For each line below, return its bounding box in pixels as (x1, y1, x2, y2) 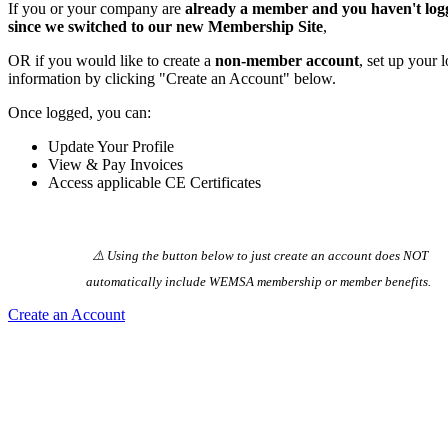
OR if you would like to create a (8, 51, 215, 69)
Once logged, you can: (8, 103, 151, 121)
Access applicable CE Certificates (48, 173, 261, 191)
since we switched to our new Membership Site (8, 17, 323, 35)
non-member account (215, 51, 359, 69)
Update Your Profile (48, 137, 174, 155)
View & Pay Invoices (48, 155, 183, 173)
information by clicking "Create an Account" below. (8, 69, 336, 87)
